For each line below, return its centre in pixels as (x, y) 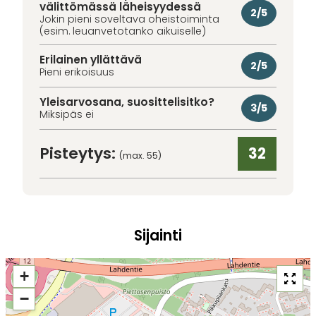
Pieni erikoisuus (77, 72)
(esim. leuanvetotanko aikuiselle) (123, 31)
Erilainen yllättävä (91, 60)
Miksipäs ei (67, 115)
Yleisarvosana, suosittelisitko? (127, 102)
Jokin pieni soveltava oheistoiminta (129, 19)
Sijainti (158, 235)
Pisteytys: (79, 154)
